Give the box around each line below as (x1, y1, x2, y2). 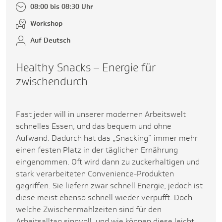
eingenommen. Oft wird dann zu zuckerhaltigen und (16, 156, 200, 167)
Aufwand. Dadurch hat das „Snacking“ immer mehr (16, 132, 198, 143)
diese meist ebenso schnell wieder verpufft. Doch (16, 192, 192, 203)
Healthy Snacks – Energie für (16, 60, 156, 75)
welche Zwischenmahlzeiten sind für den (16, 204, 162, 215)
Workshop (30, 18, 62, 28)
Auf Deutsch (30, 35, 70, 45)
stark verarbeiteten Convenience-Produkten (16, 168, 174, 179)
